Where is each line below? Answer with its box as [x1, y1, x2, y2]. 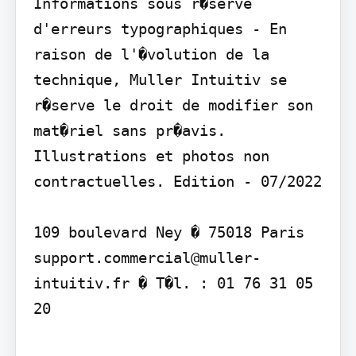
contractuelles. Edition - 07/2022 [33, 172, 322, 191]
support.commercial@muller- [33, 249, 261, 267]
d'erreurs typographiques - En [33, 20, 287, 38]
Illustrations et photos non [33, 147, 269, 165]
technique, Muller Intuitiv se [33, 71, 287, 89]
